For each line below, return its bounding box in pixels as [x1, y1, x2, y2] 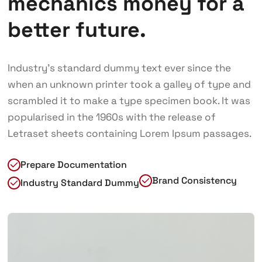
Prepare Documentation [20, 158, 127, 171]
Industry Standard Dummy [20, 177, 139, 189]
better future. [7, 16, 146, 44]
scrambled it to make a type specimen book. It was [7, 94, 250, 108]
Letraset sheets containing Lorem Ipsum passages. [7, 127, 251, 140]
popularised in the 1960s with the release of [7, 111, 216, 124]
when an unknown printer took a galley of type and [7, 78, 251, 91]
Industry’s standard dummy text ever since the [7, 61, 231, 75]
